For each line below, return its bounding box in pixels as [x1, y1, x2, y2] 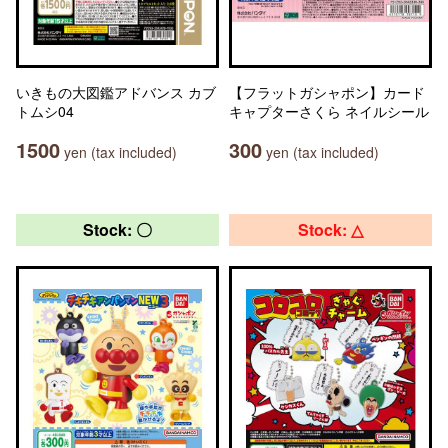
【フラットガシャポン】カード [229, 82, 425, 102]
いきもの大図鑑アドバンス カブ [16, 82, 216, 102]
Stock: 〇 [83, 218, 152, 241]
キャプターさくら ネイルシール [229, 101, 429, 121]
